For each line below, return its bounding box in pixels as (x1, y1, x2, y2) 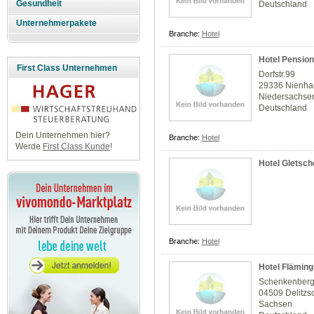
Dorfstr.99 (259, 69, 296, 80)
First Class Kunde (42, 142, 110, 152)
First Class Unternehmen (17, 63, 117, 74)
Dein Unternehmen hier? (15, 130, 110, 141)
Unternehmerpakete (16, 18, 97, 29)
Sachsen (259, 299, 293, 310)
